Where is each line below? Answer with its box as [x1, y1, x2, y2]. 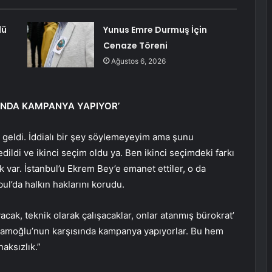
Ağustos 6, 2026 [110, 56, 166, 66]
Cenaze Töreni [103, 39, 168, 52]
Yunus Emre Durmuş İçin [103, 24, 207, 36]
